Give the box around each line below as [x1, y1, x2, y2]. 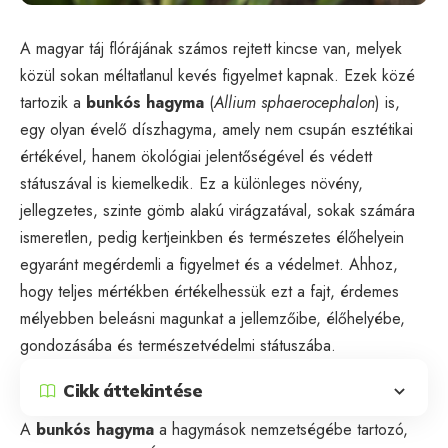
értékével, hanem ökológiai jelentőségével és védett [20, 144, 372, 168]
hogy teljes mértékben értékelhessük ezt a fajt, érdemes [20, 279, 399, 303]
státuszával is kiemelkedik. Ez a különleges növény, [20, 171, 363, 195]
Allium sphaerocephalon [214, 90, 375, 114]
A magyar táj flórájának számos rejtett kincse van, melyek [20, 36, 402, 60]
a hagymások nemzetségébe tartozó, [154, 417, 408, 441]
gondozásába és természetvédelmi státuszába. [20, 333, 336, 357]
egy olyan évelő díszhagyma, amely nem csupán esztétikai [20, 117, 413, 141]
